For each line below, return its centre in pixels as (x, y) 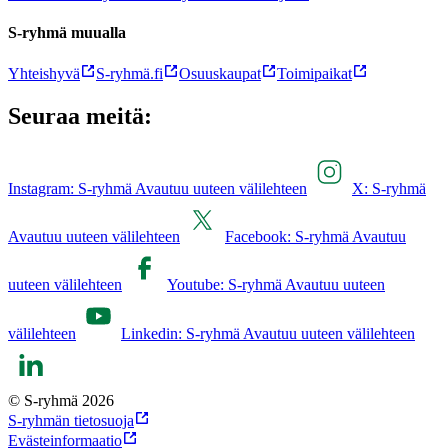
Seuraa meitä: (80, 116)
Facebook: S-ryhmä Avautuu (315, 236)
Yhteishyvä (44, 74)
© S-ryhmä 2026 (61, 400)
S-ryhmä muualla (67, 32)
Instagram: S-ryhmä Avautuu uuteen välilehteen (157, 188)
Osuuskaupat (220, 74)
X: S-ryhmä (389, 188)
